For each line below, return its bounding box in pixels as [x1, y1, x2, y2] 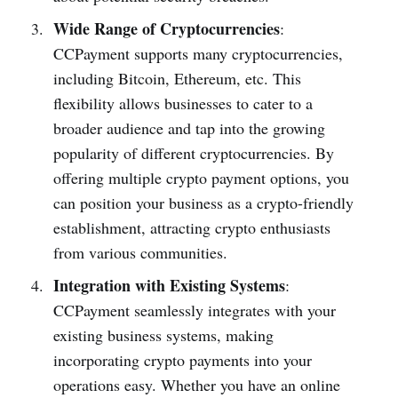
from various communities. [52, 242, 227, 264]
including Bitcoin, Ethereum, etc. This [52, 68, 301, 90]
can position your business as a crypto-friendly [52, 192, 354, 214]
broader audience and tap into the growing [52, 117, 325, 139]
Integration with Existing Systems [52, 274, 285, 298]
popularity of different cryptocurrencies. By [52, 142, 334, 164]
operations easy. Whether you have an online [52, 374, 340, 396]
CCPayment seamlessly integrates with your [52, 299, 336, 322]
